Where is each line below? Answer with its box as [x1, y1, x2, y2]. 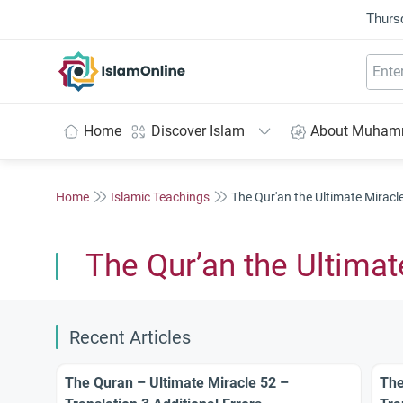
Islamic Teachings [111, 189, 210, 204]
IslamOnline [121, 51, 198, 69]
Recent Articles [69, 327, 191, 348]
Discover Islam [151, 122, 245, 139]
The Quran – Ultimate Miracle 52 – [65, 374, 289, 391]
